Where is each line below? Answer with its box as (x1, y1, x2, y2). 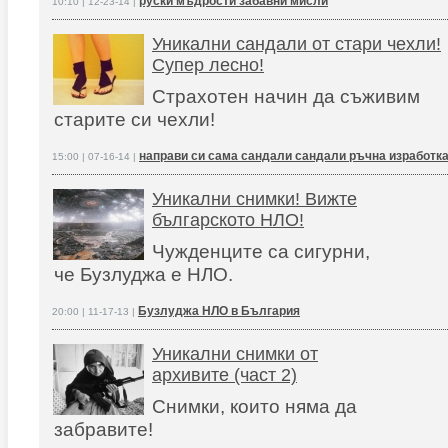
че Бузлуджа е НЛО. (54, 263, 233, 285)
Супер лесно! (152, 55, 264, 75)
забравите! (54, 418, 163, 440)
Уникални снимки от (152, 344, 318, 364)
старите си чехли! (54, 108, 220, 130)
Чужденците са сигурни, (152, 240, 370, 262)
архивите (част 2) (152, 365, 297, 385)
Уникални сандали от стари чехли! (152, 34, 441, 54)
